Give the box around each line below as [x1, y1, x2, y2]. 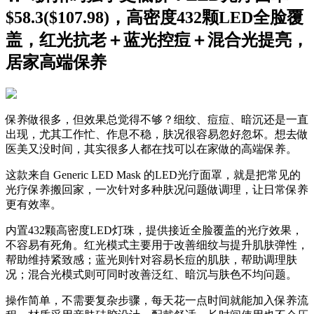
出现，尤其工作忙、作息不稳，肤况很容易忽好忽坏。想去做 [6, 128, 308, 141]
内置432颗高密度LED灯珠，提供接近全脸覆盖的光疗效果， [6, 224, 303, 237]
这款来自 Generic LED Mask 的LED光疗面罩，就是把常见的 [6, 169, 301, 182]
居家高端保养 [6, 53, 107, 72]
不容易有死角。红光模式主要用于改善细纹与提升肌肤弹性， [6, 239, 308, 252]
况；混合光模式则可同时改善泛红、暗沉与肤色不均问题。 [6, 268, 297, 281]
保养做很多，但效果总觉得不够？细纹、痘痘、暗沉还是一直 [6, 114, 308, 126]
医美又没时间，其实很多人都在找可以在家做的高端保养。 [6, 143, 297, 156]
